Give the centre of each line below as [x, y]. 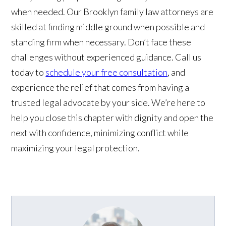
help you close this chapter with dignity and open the [112, 117]
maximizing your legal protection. [76, 148]
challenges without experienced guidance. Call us [106, 57]
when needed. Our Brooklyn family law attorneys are [112, 11]
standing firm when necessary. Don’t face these [101, 42]
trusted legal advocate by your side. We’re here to [108, 102]
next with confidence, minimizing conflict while [100, 132]
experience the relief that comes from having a [100, 87]
